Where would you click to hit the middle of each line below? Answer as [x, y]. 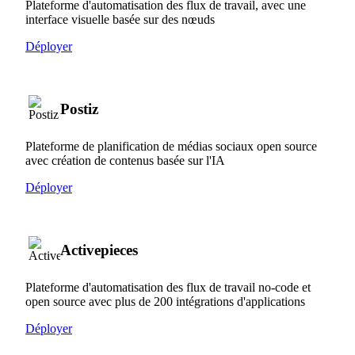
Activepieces [99, 250]
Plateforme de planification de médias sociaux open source [171, 146]
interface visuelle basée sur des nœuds [120, 19]
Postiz [79, 109]
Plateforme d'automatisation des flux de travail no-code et [168, 287]
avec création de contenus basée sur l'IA [125, 160]
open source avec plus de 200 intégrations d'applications [165, 301]
